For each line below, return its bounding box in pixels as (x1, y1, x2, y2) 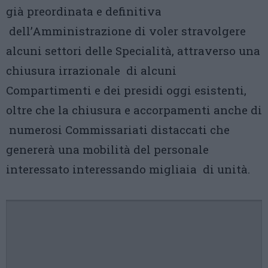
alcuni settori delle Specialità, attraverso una (6, 43, 260, 58)
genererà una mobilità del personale (6, 142, 209, 157)
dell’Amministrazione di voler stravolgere (6, 23, 246, 38)
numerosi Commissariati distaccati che (6, 122, 230, 137)
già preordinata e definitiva (6, 4, 162, 19)
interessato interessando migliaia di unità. (6, 162, 250, 176)
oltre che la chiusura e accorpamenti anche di (6, 102, 262, 117)
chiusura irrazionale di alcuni (6, 63, 176, 78)
